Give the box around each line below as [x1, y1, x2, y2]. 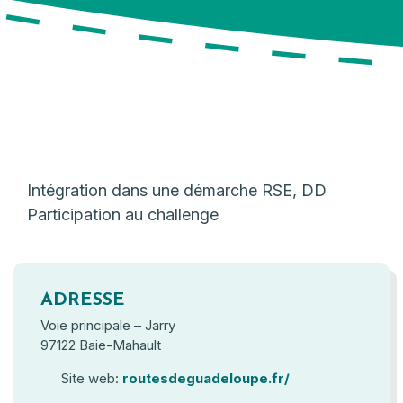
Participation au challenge [27, 205, 219, 224]
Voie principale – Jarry [40, 317, 175, 334]
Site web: [57, 370, 122, 387]
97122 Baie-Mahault [40, 336, 161, 354]
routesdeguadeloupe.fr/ [121, 370, 290, 387]
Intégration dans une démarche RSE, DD [27, 181, 327, 200]
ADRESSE [40, 291, 125, 309]
